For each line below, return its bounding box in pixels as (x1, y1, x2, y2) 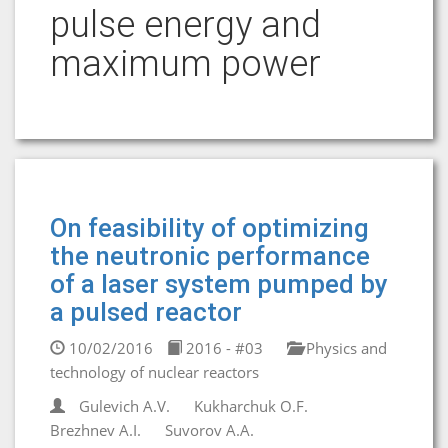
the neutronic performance (50, 241, 370, 271)
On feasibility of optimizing (50, 213, 369, 243)
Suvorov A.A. (165, 420, 254, 440)
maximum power (50, 43, 321, 85)
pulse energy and (50, 4, 321, 46)
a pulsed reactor (50, 297, 242, 327)
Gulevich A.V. (79, 396, 170, 416)
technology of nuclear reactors (50, 362, 259, 382)
